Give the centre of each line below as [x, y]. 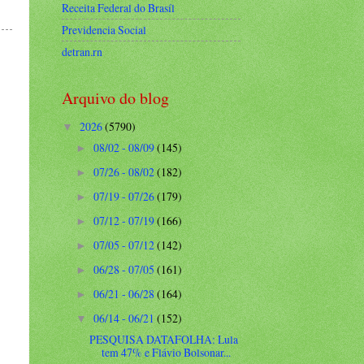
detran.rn [82, 51]
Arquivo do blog [115, 97]
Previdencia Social [104, 30]
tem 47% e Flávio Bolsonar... [167, 352]
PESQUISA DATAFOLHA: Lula [164, 339]
